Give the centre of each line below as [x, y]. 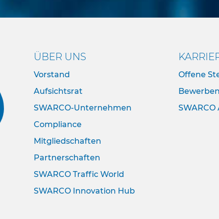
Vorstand [52, 75]
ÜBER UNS [60, 57]
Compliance [57, 124]
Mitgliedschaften [67, 141]
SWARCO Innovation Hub [84, 191]
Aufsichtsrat [58, 91]
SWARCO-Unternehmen [82, 108]
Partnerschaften [67, 158]
